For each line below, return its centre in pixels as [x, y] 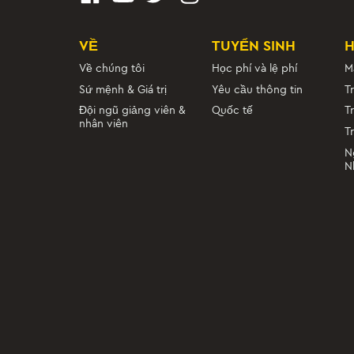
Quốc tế [232, 111]
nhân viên [104, 124]
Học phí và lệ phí [254, 69]
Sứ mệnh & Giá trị [123, 89]
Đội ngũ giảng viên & [132, 111]
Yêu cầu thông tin [257, 89]
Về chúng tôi [112, 69]
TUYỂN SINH [253, 46]
